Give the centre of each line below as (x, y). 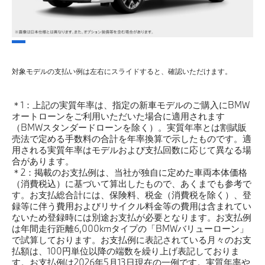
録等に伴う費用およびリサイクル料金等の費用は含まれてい (132, 206)
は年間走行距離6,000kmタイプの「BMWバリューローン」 (130, 228)
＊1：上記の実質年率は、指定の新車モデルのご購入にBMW (131, 104)
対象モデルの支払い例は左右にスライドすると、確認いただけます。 (122, 71)
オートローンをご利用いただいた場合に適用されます (118, 116)
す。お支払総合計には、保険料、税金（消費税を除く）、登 (132, 194)
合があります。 (43, 161)
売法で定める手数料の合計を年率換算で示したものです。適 (132, 138)
